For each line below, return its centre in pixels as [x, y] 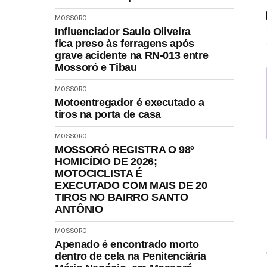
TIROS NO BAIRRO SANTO [122, 197]
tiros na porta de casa [108, 114]
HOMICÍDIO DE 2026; [106, 161]
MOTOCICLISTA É [99, 173]
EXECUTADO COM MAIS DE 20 [131, 185]
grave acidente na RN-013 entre [132, 55]
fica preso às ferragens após [125, 43]
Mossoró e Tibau [96, 67]
